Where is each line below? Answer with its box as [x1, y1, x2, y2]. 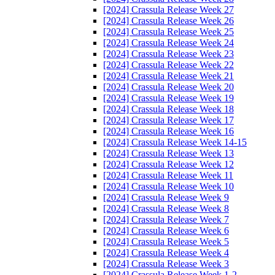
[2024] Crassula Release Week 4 [103, 247, 229, 258]
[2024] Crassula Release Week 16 [103, 126, 234, 136]
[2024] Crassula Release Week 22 [103, 60, 234, 70]
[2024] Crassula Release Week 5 [103, 236, 229, 247]
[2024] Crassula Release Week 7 [103, 214, 229, 225]
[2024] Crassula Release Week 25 [103, 26, 234, 37]
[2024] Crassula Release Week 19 [103, 93, 234, 103]
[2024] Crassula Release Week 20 [103, 82, 234, 92]
